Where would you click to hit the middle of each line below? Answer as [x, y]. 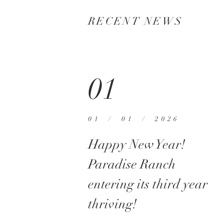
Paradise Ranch [132, 164]
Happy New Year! [138, 144]
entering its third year [148, 184]
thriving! [113, 204]
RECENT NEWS [136, 21]
